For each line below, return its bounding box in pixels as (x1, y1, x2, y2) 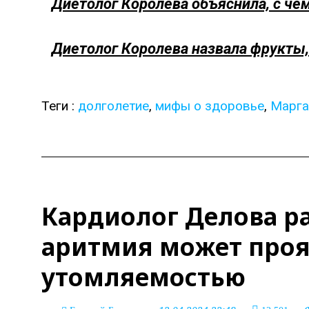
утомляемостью (41, 261, 246, 294)
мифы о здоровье (155, 98, 264, 114)
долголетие (78, 98, 149, 114)
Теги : (41, 98, 78, 114)
